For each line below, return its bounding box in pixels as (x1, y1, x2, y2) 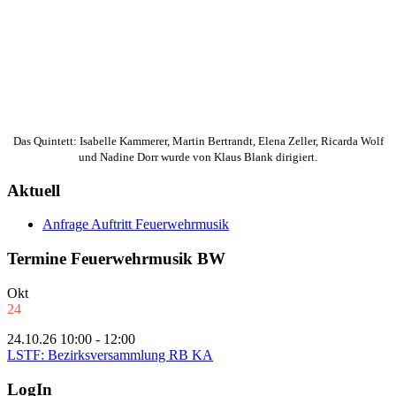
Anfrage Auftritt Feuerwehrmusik (42, 217, 229, 232)
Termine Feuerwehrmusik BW (7, 249, 225, 269)
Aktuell (7, 180, 60, 200)
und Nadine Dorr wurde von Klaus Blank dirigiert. (79, 150, 317, 164)
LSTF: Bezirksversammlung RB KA (7, 346, 213, 362)
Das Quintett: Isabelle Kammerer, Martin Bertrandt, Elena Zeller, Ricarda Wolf (12, 134, 384, 148)
